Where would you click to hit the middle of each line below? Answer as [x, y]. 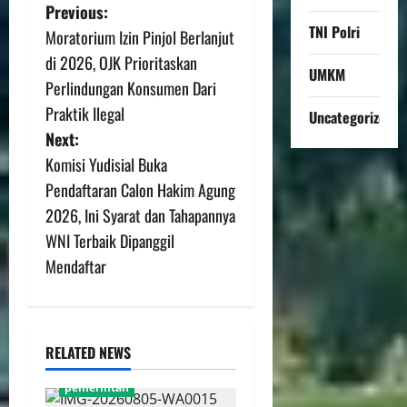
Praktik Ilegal [85, 114]
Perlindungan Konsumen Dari [133, 88]
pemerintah [97, 387]
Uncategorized [351, 117]
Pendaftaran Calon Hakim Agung [140, 190]
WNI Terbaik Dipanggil [110, 241]
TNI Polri [334, 31]
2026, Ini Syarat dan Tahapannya [140, 215]
